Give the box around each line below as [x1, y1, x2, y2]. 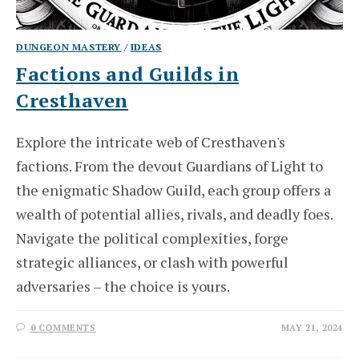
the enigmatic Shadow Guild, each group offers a [16, 180, 331, 200]
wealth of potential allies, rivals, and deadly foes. [16, 204, 333, 224]
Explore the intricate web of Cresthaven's [16, 132, 285, 152]
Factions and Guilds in [16, 61, 240, 87]
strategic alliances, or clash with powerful [16, 252, 288, 272]
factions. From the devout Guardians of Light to [16, 156, 323, 176]
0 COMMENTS [30, 322, 96, 334]
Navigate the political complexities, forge [16, 228, 288, 248]
